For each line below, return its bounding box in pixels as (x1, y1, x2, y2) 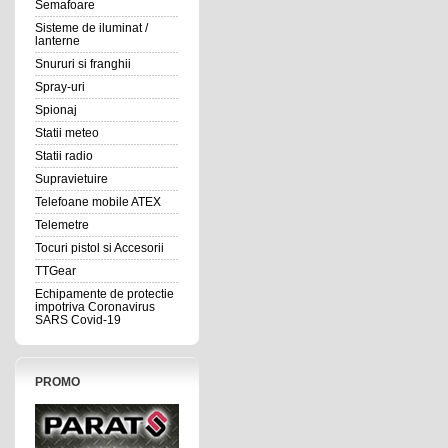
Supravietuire (34, 172, 108, 186)
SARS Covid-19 (34, 313, 121, 327)
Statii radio (34, 149, 93, 163)
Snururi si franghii (34, 57, 131, 71)
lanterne (34, 34, 80, 48)
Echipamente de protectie (34, 287, 174, 301)
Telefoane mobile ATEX (34, 195, 161, 209)
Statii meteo (34, 126, 99, 140)
